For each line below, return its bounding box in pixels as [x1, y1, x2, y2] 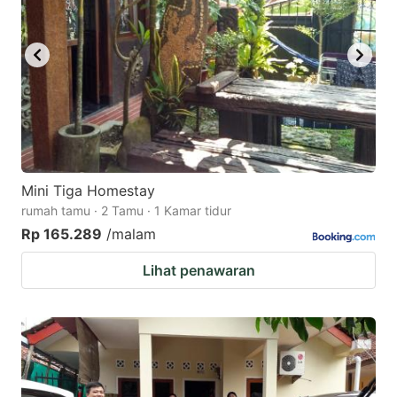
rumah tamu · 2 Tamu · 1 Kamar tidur [21, 203, 231, 219]
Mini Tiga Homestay [21, 182, 155, 200]
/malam [106, 225, 156, 244]
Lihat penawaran [142, 261, 255, 280]
